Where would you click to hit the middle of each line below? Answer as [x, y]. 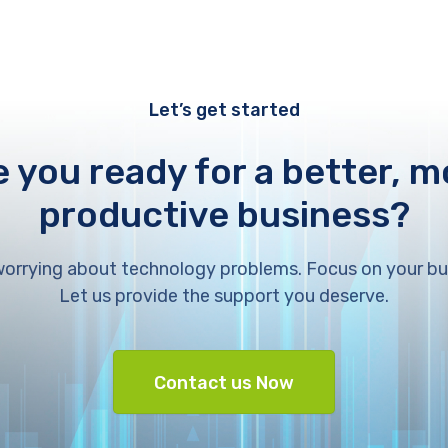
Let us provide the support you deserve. [224, 295]
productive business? [224, 214]
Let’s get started [224, 109]
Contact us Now [224, 382]
